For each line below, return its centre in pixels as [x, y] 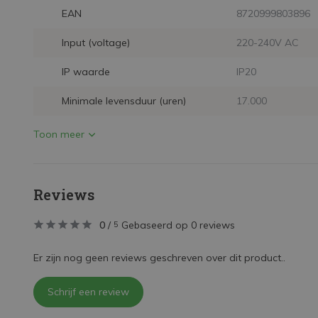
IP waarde [86, 72]
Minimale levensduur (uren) [124, 101]
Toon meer [59, 134]
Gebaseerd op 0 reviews [178, 225]
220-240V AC [267, 43]
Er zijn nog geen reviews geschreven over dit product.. [159, 258]
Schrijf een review [88, 292]
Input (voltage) [96, 43]
